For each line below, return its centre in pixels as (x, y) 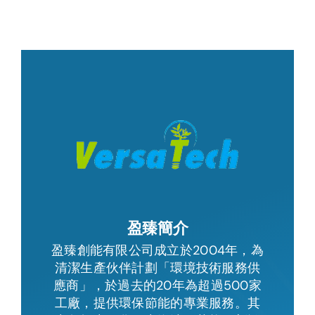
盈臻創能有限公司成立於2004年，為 (157, 250)
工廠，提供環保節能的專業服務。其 (157, 303)
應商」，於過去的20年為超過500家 (157, 285)
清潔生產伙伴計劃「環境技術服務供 (157, 268)
